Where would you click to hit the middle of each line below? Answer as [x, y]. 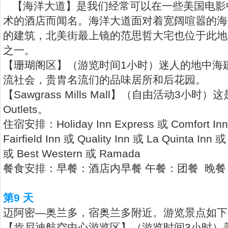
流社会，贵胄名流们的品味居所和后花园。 [105, 80]
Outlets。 [26, 109]
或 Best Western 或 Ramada [72, 153]
